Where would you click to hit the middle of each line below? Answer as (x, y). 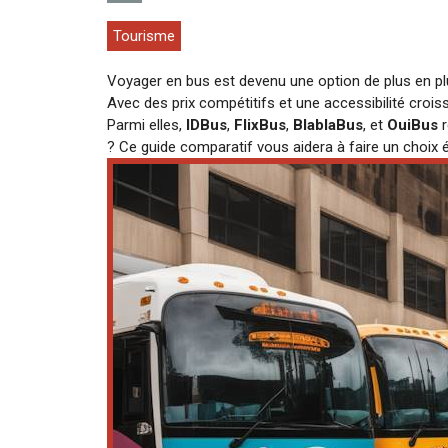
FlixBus (260, 124)
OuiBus (413, 124)
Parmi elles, (147, 124)
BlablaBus (328, 124)
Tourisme (144, 35)
